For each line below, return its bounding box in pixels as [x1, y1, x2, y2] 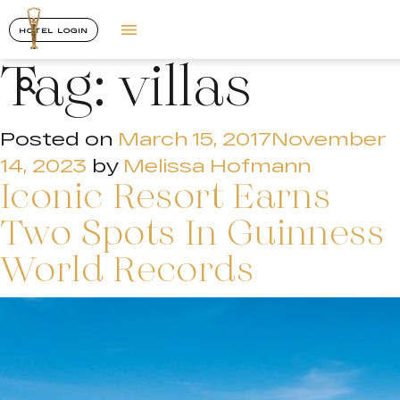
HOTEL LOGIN [19, 25, 89, 35]
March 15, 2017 [118, 128, 271, 149]
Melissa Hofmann [123, 154, 311, 176]
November [271, 128, 386, 149]
